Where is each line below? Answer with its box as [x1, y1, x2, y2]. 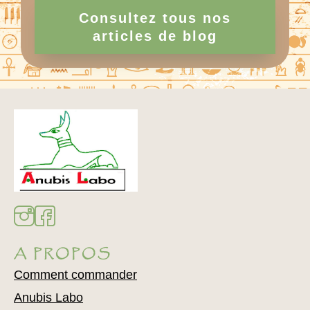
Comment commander [14, 268, 137, 282]
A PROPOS [14, 244, 111, 264]
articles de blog [93, 28, 217, 44]
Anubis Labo [14, 291, 83, 305]
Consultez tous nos [79, 10, 231, 26]
